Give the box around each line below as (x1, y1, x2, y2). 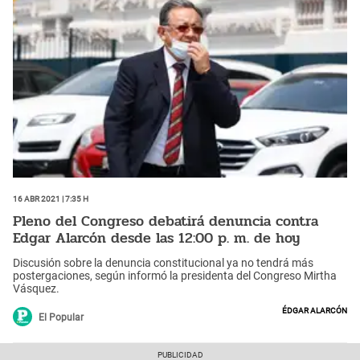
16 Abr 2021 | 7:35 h (13, 191, 88, 205)
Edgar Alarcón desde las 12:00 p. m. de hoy (13, 226, 300, 249)
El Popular (39, 312, 84, 324)
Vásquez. (13, 282, 59, 296)
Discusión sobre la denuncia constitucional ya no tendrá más (13, 256, 313, 270)
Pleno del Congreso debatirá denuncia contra (13, 209, 318, 232)
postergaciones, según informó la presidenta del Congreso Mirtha (13, 269, 337, 283)
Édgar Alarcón (282, 303, 347, 317)
